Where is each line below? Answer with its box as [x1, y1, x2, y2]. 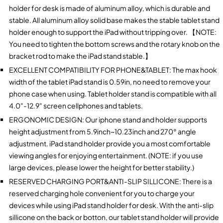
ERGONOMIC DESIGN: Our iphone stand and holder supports [8, 114, 207, 124]
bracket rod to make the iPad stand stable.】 [8, 51, 152, 60]
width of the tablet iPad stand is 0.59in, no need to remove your [8, 77, 211, 86]
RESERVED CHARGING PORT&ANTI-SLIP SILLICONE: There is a [8, 176, 212, 186]
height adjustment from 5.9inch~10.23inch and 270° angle [8, 126, 196, 136]
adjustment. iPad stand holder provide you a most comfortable [8, 138, 211, 148]
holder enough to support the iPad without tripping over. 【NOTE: [8, 27, 217, 36]
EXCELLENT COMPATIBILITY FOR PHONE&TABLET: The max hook [8, 65, 217, 74]
